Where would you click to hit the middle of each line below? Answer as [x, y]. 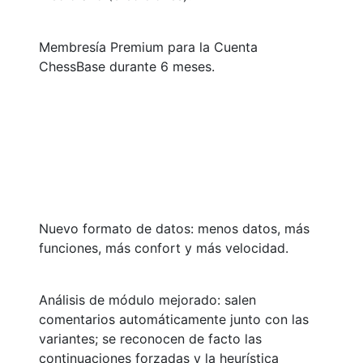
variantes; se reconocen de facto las [150, 339]
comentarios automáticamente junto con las [174, 320]
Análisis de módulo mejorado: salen [147, 300]
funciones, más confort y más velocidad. [164, 248]
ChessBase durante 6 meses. [127, 67]
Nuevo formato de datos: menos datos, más [174, 229]
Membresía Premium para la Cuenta [148, 47]
